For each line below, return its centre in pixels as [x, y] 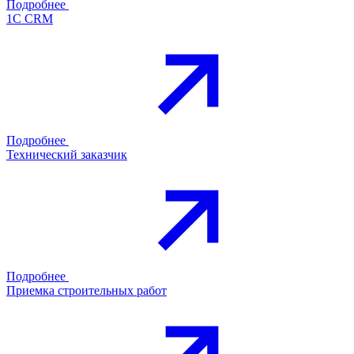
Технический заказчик [67, 154]
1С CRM [30, 18]
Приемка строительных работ [87, 290]
